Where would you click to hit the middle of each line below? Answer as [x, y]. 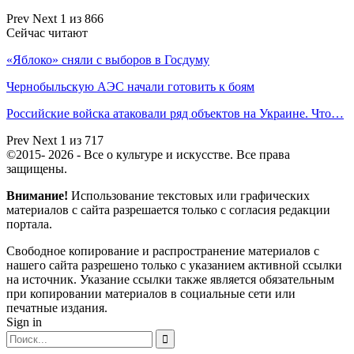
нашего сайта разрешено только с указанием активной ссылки [174, 265]
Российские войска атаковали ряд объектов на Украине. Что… [175, 113]
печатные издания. [57, 307]
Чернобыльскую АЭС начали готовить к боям [130, 86]
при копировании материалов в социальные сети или [151, 293]
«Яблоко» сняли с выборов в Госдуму [108, 59]
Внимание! [37, 195]
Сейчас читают [47, 32]
